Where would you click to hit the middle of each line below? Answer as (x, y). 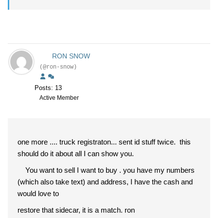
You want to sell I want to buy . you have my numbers (106, 170)
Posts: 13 (48, 88)
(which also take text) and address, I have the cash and (105, 182)
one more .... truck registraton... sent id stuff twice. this (104, 142)
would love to (39, 193)
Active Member (59, 98)
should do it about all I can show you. (76, 154)
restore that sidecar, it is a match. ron (77, 210)
